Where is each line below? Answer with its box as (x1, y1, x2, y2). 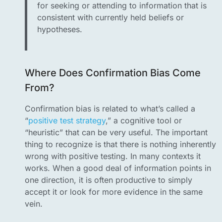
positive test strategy (28, 115, 106, 126)
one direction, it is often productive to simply (25, 175, 192, 185)
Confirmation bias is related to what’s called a (25, 104, 195, 114)
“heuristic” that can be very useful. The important (25, 127, 208, 138)
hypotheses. (37, 24, 82, 35)
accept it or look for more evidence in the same (25, 187, 203, 197)
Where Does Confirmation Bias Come (25, 67, 201, 79)
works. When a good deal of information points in (25, 163, 211, 173)
